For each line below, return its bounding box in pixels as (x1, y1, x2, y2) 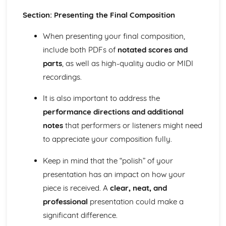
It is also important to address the (42, 93, 160, 103)
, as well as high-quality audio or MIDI (62, 59, 193, 69)
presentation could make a (87, 196, 184, 206)
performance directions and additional (42, 107, 184, 117)
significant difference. (42, 210, 118, 220)
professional (42, 196, 88, 206)
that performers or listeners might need (63, 121, 202, 131)
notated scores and (117, 45, 188, 55)
